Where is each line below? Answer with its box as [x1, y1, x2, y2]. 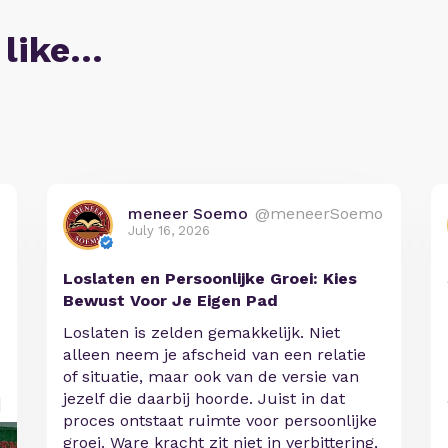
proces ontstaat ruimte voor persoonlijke [63, 411, 378, 431]
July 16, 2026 [128, 223, 211, 239]
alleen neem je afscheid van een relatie [63, 345, 367, 365]
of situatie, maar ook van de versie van [63, 367, 360, 387]
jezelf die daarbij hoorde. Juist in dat [63, 389, 346, 409]
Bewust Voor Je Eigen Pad [63, 291, 279, 311]
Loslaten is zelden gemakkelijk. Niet [63, 323, 341, 343]
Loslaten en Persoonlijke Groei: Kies [63, 269, 358, 289]
